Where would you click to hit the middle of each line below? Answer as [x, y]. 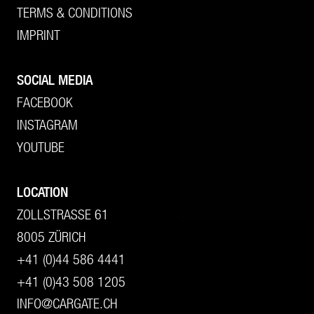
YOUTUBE [41, 147]
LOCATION [42, 192]
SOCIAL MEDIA [55, 80]
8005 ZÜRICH [51, 237]
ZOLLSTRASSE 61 [63, 214]
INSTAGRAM [47, 124]
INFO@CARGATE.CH [67, 303]
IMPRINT [39, 35]
